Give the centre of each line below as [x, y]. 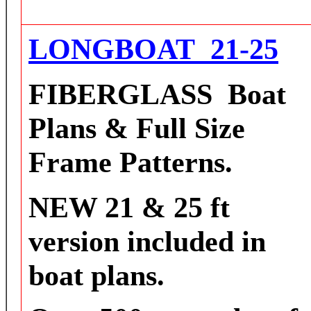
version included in [147, 241]
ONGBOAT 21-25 [163, 49]
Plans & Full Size [137, 128]
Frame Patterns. [131, 162]
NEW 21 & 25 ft [129, 207]
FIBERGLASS [120, 94]
